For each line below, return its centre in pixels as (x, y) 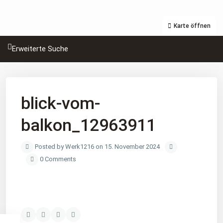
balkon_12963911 (88, 125)
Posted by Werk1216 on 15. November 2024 (97, 147)
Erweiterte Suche (40, 49)
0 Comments (57, 159)
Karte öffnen (192, 26)
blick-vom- (60, 103)
